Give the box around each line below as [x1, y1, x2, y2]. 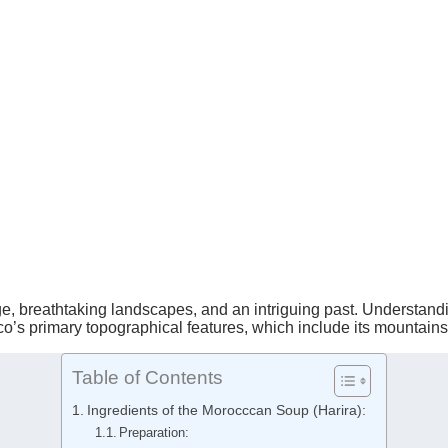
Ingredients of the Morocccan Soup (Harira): [86, 402, 366, 419]
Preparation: [119, 425, 190, 441]
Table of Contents [72, 367, 223, 389]
